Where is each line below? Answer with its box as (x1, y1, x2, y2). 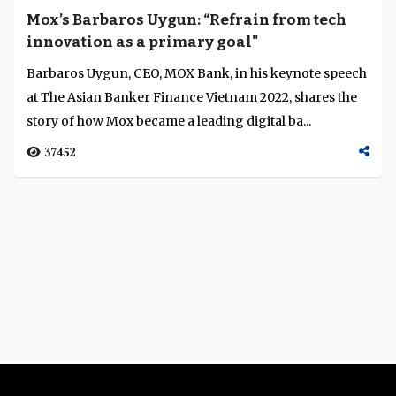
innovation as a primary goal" (27, 33, 258, 51)
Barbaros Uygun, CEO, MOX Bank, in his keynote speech (27, 65, 367, 81)
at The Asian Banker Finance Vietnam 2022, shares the (27, 89, 357, 105)
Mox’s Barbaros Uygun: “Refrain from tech (27, 11, 346, 29)
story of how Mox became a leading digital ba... (27, 113, 311, 129)
